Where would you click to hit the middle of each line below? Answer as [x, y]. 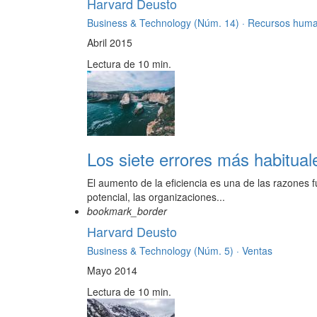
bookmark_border [127, 211]
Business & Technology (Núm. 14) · [167, 23]
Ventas [257, 251]
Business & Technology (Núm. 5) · [165, 251]
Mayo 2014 [112, 271]
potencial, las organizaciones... [156, 197]
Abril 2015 [110, 43]
